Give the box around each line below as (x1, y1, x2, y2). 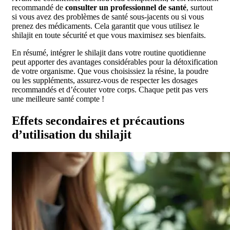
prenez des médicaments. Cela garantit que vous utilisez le (12, 21, 199, 30)
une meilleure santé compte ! (12, 94, 104, 103)
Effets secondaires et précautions (12, 113, 184, 127)
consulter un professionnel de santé (65, 3, 186, 12)
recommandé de (12, 3, 65, 12)
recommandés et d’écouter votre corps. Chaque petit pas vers (12, 85, 208, 94)
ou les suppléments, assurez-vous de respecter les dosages (12, 75, 198, 85)
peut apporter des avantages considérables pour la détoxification (12, 57, 218, 66)
